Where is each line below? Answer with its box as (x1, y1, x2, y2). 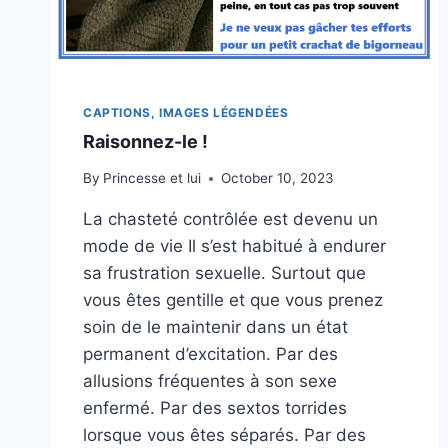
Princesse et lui (103, 170, 202, 187)
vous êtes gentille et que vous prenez (83, 290, 383, 311)
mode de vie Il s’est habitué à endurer (83, 236, 386, 257)
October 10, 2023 (221, 170, 335, 187)
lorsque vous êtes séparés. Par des (83, 425, 366, 446)
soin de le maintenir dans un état (83, 317, 348, 338)
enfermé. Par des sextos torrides (83, 398, 347, 419)
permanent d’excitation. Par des (83, 344, 338, 365)
